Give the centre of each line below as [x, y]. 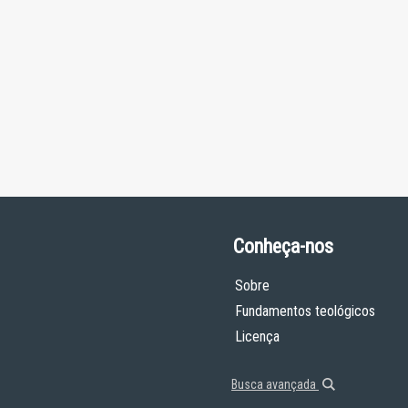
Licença [257, 337]
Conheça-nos [283, 246]
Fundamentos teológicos [305, 311]
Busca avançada [275, 384]
